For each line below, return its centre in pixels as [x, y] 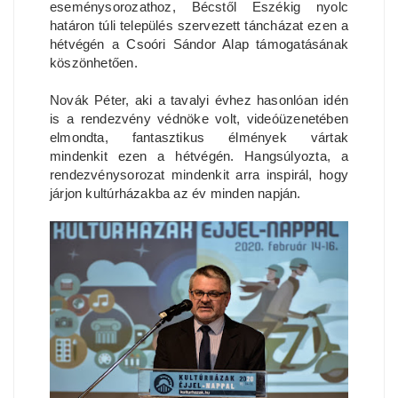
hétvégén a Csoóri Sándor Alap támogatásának [199, 44]
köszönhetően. [96, 63]
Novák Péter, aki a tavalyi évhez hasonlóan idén [199, 100]
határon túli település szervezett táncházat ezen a [199, 26]
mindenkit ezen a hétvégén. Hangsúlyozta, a [199, 156]
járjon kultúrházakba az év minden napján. [175, 194]
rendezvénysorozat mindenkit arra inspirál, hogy [199, 175]
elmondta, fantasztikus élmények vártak [199, 138]
